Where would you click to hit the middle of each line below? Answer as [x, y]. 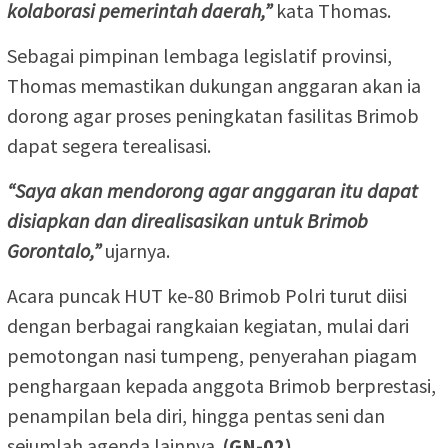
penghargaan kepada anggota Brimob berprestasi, [221, 385]
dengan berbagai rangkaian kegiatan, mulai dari [208, 325]
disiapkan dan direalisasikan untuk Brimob [187, 220]
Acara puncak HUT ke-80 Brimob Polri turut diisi [207, 295]
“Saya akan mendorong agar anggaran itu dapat [212, 190]
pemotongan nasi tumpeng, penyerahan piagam [212, 355]
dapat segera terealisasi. [109, 145]
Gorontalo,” [54, 250]
